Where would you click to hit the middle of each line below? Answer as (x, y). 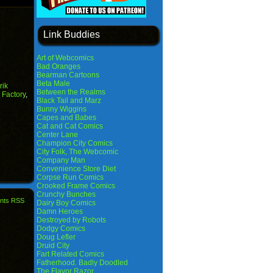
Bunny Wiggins (62, 109)
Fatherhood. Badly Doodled (82, 263)
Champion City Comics (75, 143)
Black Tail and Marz (69, 101)
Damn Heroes (60, 211)
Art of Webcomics (65, 58)
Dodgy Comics (61, 229)
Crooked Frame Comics (76, 186)
